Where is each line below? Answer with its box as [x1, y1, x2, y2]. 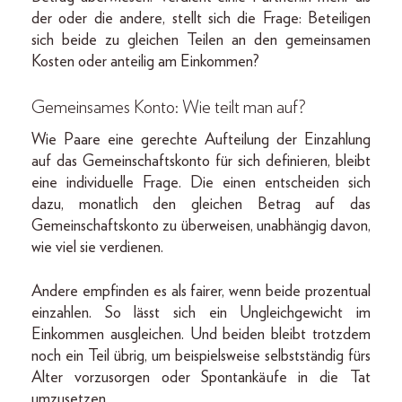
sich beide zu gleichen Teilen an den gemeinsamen [31, 32, 371, 49]
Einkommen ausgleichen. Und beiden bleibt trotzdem [31, 327, 371, 344]
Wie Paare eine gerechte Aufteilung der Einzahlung [31, 132, 371, 149]
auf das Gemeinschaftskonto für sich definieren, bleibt [31, 153, 371, 170]
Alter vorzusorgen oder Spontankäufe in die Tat [31, 370, 371, 387]
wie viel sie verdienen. [31, 240, 163, 257]
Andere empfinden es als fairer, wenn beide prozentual [31, 284, 371, 301]
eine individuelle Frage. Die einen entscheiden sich [31, 175, 371, 192]
